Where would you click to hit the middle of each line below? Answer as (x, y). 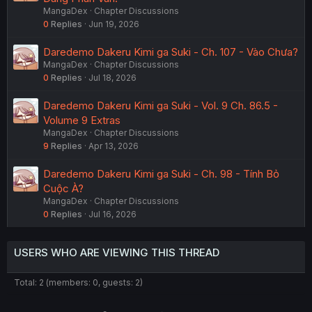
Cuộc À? (63, 189)
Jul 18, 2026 (112, 78)
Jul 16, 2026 (112, 214)
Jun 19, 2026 (114, 24)
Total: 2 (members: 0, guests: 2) (78, 283)
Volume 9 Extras (82, 120)
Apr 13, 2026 (114, 146)
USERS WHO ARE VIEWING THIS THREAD (117, 253)
